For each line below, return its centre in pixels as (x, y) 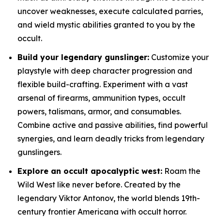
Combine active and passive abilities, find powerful (113, 125)
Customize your (179, 57)
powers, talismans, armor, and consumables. (99, 111)
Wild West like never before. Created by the (99, 184)
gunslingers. (39, 152)
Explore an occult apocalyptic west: (90, 171)
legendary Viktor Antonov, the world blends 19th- (109, 198)
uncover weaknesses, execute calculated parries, (110, 11)
